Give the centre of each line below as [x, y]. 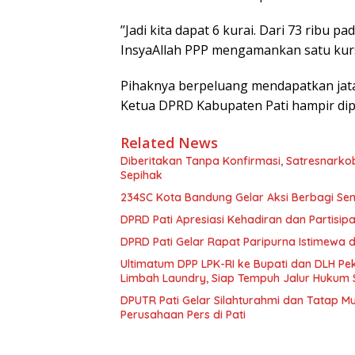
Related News [169, 143]
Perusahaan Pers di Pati [183, 315]
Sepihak [141, 176]
